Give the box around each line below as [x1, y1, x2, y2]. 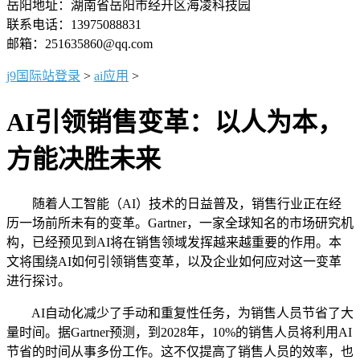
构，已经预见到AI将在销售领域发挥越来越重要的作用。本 [6, 235, 342, 249]
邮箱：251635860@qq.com [6, 37, 153, 51]
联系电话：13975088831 [6, 18, 141, 31]
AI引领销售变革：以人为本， [6, 108, 343, 137]
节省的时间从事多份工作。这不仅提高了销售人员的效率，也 [6, 344, 354, 358]
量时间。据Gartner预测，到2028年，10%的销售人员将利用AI [6, 325, 352, 339]
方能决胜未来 [6, 145, 161, 174]
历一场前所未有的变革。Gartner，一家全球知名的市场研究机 [6, 215, 354, 230]
